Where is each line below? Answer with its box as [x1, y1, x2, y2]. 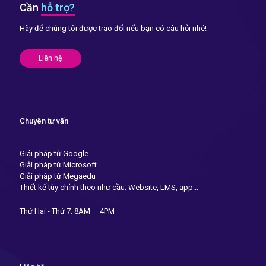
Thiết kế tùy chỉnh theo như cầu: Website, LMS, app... [20, 182, 198, 192]
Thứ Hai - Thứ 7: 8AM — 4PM [20, 206, 115, 216]
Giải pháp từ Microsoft [20, 160, 97, 169]
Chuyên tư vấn [20, 116, 68, 125]
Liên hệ [39, 53, 62, 62]
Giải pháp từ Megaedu [20, 171, 96, 180]
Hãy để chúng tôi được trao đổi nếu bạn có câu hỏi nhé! [20, 23, 207, 33]
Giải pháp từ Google [20, 148, 88, 158]
